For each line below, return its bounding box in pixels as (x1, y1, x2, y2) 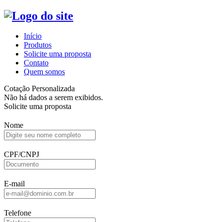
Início (24, 31, 42, 40)
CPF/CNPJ (4, 150, 39, 159)
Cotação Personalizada (4, 84, 75, 93)
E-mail (4, 179, 25, 188)
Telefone (4, 208, 31, 217)
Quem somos (24, 67, 65, 76)
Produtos (24, 40, 52, 49)
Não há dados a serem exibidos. (4, 93, 103, 102)
